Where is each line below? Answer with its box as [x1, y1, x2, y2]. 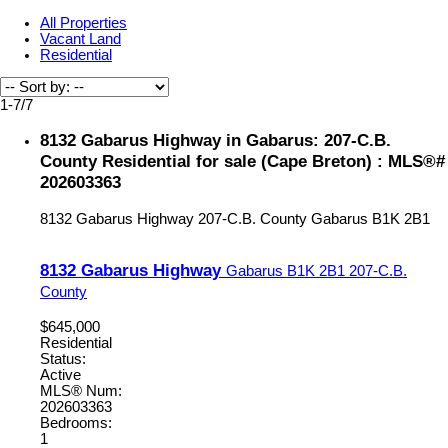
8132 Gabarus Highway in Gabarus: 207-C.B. [40, 130, 391, 151]
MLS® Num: [40, 382, 122, 399]
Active [40, 366, 81, 383]
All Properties [40, 14, 127, 31]
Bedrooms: [40, 414, 112, 431]
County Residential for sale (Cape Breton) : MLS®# [40, 151, 445, 172]
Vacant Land [40, 30, 121, 47]
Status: [40, 350, 86, 367]
